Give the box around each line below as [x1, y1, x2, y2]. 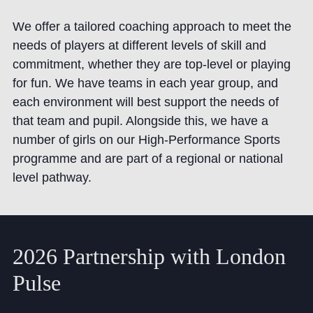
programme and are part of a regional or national [12, 152, 283, 166]
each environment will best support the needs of [12, 95, 279, 110]
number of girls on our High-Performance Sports [12, 133, 280, 147]
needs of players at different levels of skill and [12, 38, 266, 53]
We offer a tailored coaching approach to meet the [12, 20, 291, 34]
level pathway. [12, 170, 92, 185]
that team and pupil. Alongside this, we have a [12, 114, 268, 129]
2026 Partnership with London [12, 244, 286, 270]
